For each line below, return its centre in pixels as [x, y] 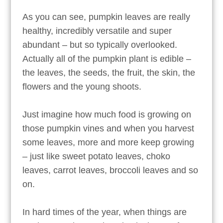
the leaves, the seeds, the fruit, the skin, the [109, 73]
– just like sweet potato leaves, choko [96, 157]
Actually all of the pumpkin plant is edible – [107, 59]
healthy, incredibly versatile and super [97, 31]
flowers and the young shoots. [82, 87]
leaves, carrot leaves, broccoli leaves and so [110, 170]
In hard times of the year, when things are [104, 212]
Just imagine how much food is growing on [107, 115]
